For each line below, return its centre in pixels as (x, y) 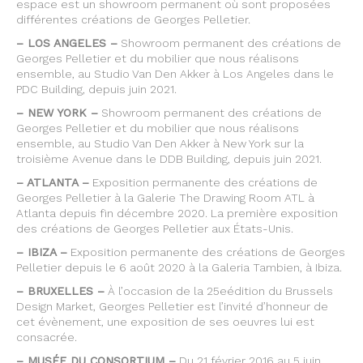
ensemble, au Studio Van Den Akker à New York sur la (160, 143)
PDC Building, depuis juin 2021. (96, 89)
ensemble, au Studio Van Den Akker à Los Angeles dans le (175, 73)
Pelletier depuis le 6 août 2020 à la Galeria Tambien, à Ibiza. (179, 267)
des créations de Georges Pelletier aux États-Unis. (155, 228)
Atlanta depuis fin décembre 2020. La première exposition (177, 213)
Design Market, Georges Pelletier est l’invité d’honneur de (172, 306)
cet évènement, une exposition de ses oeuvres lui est (165, 321)
